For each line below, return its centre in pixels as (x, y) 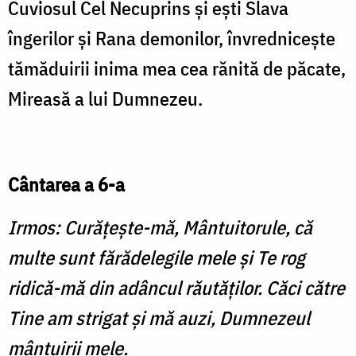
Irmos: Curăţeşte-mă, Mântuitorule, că (160, 228)
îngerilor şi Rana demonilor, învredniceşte (172, 39)
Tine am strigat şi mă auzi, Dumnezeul (159, 318)
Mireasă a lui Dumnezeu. (105, 99)
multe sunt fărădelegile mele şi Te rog (157, 258)
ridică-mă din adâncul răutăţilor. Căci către (176, 288)
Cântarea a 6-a (66, 185)
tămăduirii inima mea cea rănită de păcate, (177, 69)
